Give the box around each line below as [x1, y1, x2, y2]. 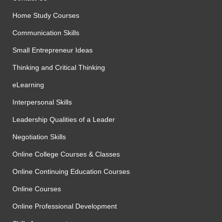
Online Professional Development [12, 202, 117, 210]
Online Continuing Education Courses [12, 167, 130, 175]
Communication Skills [12, 29, 79, 37]
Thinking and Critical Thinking [12, 63, 105, 71]
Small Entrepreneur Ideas [12, 46, 93, 54]
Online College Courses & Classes [12, 150, 120, 158]
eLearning [12, 81, 44, 89]
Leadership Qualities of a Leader [12, 115, 115, 123]
